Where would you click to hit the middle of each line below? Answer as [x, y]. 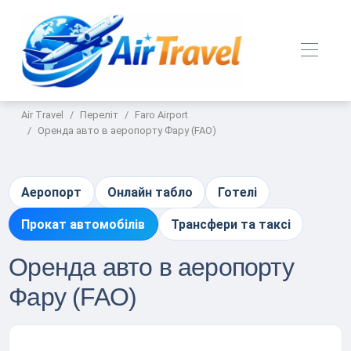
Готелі [238, 193]
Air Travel [43, 115]
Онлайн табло [150, 193]
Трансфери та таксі [230, 224]
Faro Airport [162, 115]
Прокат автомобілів [83, 224]
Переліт [100, 115]
